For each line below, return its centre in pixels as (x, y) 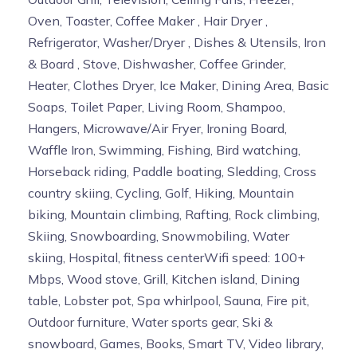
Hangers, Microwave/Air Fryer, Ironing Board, (157, 128)
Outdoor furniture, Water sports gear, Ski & (150, 322)
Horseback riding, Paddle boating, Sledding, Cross (172, 171)
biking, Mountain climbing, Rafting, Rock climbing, (174, 214)
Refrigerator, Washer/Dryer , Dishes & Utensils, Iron (177, 42)
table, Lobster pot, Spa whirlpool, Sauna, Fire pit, (169, 300)
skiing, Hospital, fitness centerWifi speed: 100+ (167, 257)
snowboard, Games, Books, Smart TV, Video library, (176, 343)
